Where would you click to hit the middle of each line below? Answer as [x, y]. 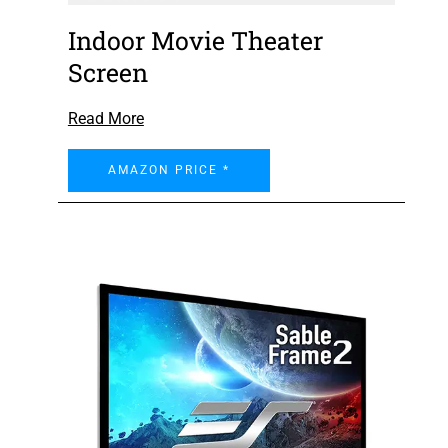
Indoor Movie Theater [195, 41]
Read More [105, 119]
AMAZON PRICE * [168, 170]
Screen [107, 73]
